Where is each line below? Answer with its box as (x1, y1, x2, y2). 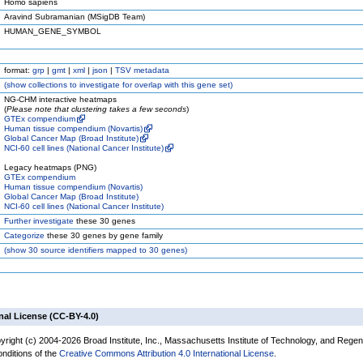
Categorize (4, 231, 45, 240)
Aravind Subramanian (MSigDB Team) (4, 12, 145, 21)
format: (4, 66, 32, 75)
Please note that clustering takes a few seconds (6, 105, 186, 113)
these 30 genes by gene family (45, 231, 163, 240)
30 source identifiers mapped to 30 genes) (26, 246, 187, 254)
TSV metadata (115, 66, 169, 75)
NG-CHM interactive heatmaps (4, 95, 117, 104)
